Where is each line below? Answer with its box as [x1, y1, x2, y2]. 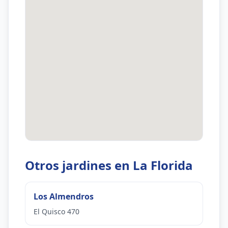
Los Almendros [34, 191, 94, 202]
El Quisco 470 [34, 207, 79, 216]
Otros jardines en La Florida [25, 157, 193, 174]
